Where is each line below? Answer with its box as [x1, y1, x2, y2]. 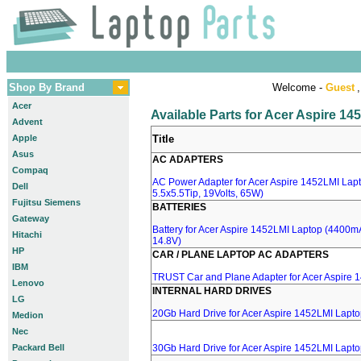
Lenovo [12, 278, 44, 288]
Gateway [12, 214, 49, 223]
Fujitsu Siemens [12, 197, 81, 207]
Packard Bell [12, 342, 64, 352]
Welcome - [272, 81, 326, 93]
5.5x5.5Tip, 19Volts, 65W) [152, 188, 263, 199]
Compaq [12, 165, 48, 175]
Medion [12, 310, 44, 320]
